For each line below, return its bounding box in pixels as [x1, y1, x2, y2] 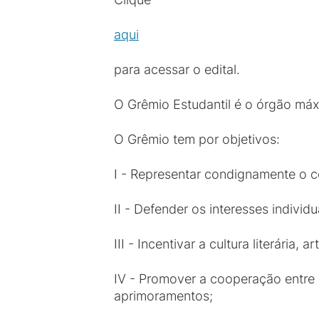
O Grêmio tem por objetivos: [114, 132, 283, 147]
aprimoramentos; [114, 288, 216, 303]
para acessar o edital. [114, 62, 240, 77]
